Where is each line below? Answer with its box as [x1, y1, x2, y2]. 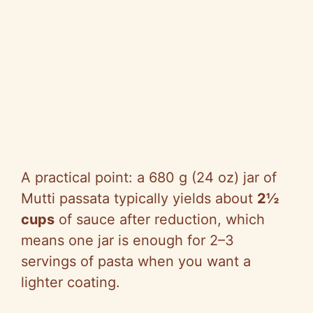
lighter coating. [21, 274, 120, 291]
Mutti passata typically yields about [21, 190, 257, 208]
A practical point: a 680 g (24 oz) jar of [21, 169, 277, 187]
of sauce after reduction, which [54, 211, 265, 228]
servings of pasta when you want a [21, 253, 251, 270]
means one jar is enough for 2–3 [21, 232, 234, 249]
